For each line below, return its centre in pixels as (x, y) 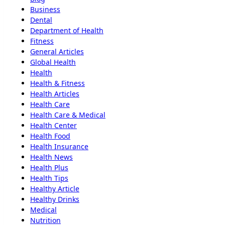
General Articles (57, 51)
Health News (51, 157)
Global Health (53, 62)
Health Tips (49, 178)
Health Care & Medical (68, 115)
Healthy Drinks (55, 199)
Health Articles (55, 93)
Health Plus (49, 167)
